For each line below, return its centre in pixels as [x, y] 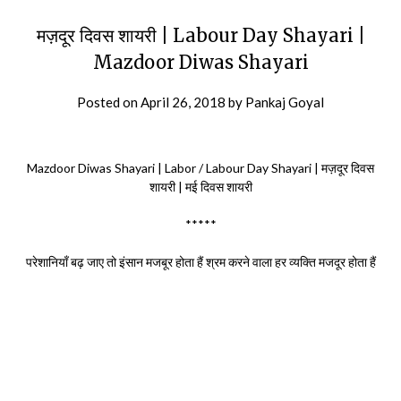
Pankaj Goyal [285, 102]
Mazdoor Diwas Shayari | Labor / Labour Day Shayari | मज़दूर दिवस [200, 167]
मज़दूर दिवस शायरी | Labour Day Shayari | [200, 35]
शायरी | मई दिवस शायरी [200, 186]
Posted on [109, 102]
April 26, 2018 [183, 102]
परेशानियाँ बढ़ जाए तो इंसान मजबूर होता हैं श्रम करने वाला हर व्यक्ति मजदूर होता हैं [200, 261]
